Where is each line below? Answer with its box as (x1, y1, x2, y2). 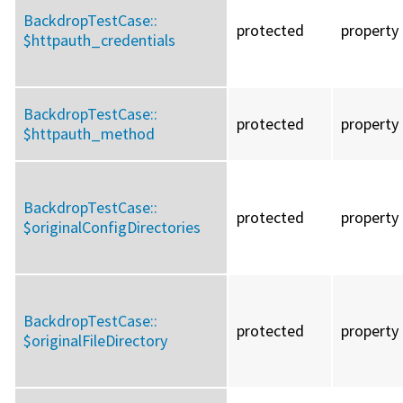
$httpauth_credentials (23, 30, 175, 51)
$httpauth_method (23, 123, 155, 145)
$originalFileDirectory (23, 330, 167, 352)
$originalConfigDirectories (23, 217, 201, 238)
